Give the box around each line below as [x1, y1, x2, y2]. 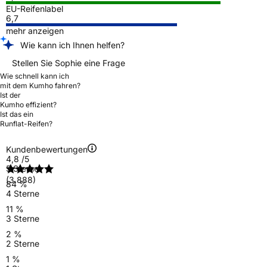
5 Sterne [6, 163, 39, 173]
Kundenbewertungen [6, 144, 88, 154]
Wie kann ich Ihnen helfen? [20, 39, 125, 50]
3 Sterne [6, 213, 39, 223]
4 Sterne [6, 188, 39, 198]
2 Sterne [6, 238, 39, 249]
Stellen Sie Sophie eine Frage [12, 57, 125, 68]
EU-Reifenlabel [6, 3, 63, 14]
